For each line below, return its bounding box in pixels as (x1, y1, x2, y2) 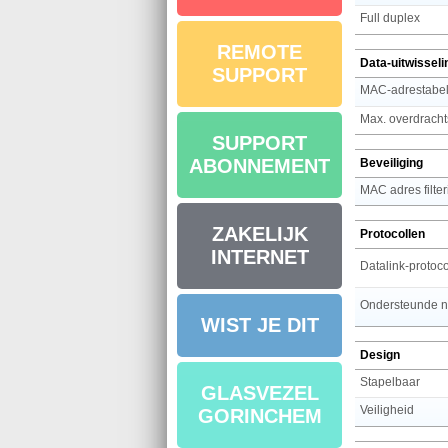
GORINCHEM (197, 405, 322, 427)
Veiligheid (360, 402, 414, 417)
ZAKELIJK (211, 223, 308, 245)
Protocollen (360, 226, 425, 241)
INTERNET (210, 246, 309, 268)
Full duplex (360, 10, 420, 25)
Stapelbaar (360, 374, 420, 389)
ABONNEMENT (189, 155, 330, 177)
